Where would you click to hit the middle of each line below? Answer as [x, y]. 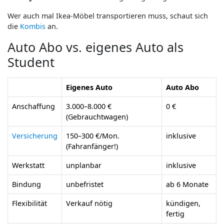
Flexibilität [29, 203]
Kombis [33, 26]
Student [31, 62]
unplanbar [84, 165]
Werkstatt [28, 165]
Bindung [26, 184]
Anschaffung [33, 106]
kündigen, [183, 203]
